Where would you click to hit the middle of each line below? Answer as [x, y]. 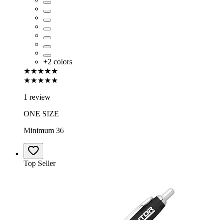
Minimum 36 [44, 131]
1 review [37, 97]
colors [63, 62]
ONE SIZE [41, 114]
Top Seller [40, 164]
